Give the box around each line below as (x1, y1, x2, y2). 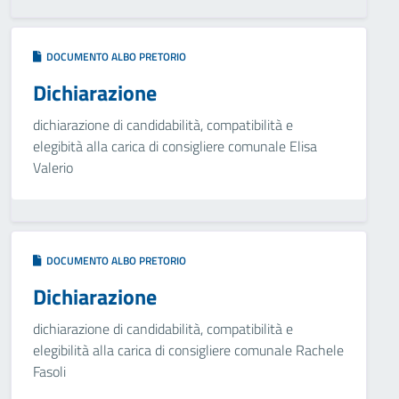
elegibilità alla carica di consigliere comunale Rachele (33, 339, 344, 361)
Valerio (33, 157, 73, 178)
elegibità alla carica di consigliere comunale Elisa (33, 135, 317, 157)
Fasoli (33, 361, 66, 382)
